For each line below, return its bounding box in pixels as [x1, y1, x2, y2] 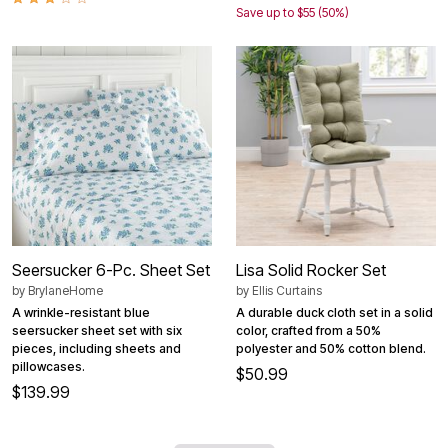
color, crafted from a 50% [236, 323, 381, 339]
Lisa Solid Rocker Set [236, 260, 386, 281]
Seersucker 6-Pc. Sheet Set [12, 260, 210, 281]
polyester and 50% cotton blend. [236, 341, 426, 357]
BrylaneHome [28, 283, 103, 299]
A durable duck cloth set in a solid [236, 305, 433, 321]
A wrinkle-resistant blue [12, 305, 150, 321]
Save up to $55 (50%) [236, 5, 349, 21]
